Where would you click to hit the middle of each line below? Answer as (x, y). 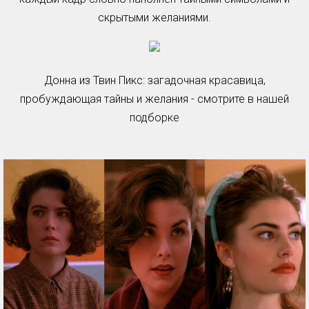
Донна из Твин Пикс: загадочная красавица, (154, 80)
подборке (154, 118)
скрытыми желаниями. (154, 18)
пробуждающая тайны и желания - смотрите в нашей (154, 99)
